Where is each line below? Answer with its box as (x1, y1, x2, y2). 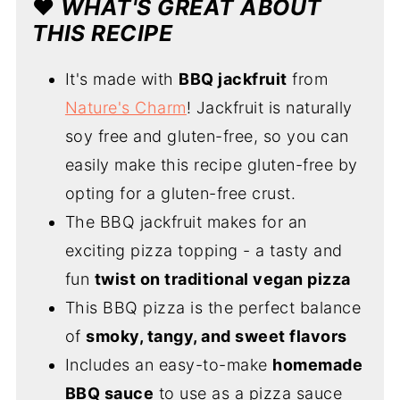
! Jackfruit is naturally (186, 98, 353, 118)
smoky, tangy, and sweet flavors (86, 327, 347, 346)
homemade (272, 355, 363, 375)
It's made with (64, 70, 179, 89)
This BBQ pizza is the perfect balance (64, 298, 362, 318)
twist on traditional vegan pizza (94, 270, 351, 289)
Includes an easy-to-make (64, 355, 273, 375)
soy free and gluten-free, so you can (64, 127, 349, 146)
